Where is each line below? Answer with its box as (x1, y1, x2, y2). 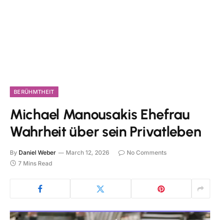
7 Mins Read (18, 160, 52, 167)
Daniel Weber (19, 149, 56, 156)
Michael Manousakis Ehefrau (10, 106, 190, 123)
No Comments (127, 149, 166, 156)
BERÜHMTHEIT (14, 88, 55, 95)
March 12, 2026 (66, 149, 110, 156)
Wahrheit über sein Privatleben (10, 123, 201, 140)
